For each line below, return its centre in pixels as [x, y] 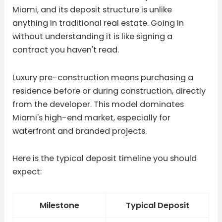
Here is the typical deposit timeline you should [105, 159]
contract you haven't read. [66, 50]
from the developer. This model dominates [98, 104]
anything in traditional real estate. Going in [98, 23]
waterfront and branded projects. [80, 131]
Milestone [59, 206]
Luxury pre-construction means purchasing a [103, 77]
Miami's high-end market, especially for [92, 117]
